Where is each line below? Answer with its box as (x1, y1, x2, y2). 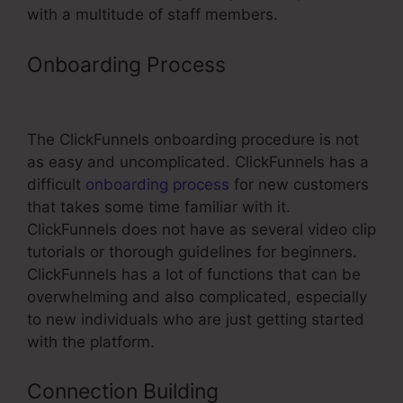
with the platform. (27, 332, 155, 351)
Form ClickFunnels (27, 82, 204, 108)
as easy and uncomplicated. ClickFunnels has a (27, 152, 369, 171)
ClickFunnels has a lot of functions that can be (27, 264, 361, 283)
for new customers (229, 175, 369, 193)
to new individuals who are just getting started (27, 309, 364, 328)
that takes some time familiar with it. (27, 197, 291, 216)
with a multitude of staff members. (27, 5, 278, 24)
